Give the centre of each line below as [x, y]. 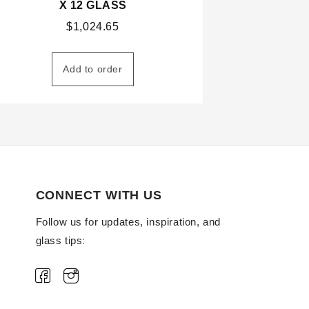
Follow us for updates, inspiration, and [128, 222]
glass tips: [61, 241]
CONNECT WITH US [99, 196]
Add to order [93, 69]
